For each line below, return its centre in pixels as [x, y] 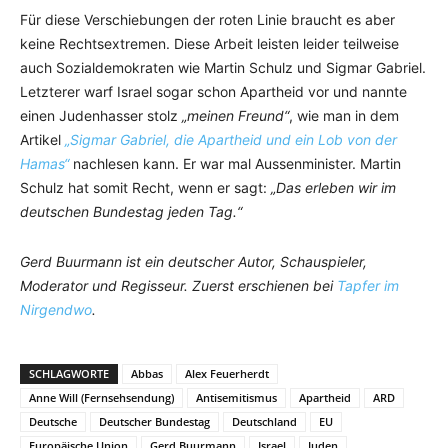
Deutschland [264, 422]
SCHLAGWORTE [69, 374]
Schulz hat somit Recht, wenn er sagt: [145, 188]
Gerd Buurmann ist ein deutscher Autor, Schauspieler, [193, 262]
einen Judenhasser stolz [101, 116]
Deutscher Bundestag [154, 422]
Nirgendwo [56, 310]
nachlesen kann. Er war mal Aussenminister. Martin [235, 164]
